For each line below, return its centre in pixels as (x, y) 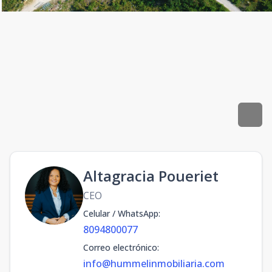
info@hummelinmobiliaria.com (154, 263)
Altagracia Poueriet (151, 176)
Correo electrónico (120, 247)
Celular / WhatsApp (121, 213)
